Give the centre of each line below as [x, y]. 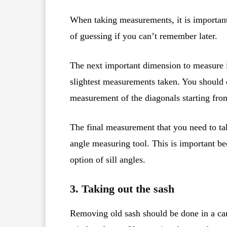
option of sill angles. [108, 159]
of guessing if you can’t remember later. [144, 36]
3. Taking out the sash [122, 188]
